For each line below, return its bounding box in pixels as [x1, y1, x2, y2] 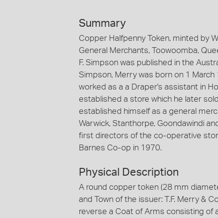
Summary [79, 18, 126, 29]
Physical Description [79, 167, 179, 178]
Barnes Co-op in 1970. [79, 143, 162, 152]
